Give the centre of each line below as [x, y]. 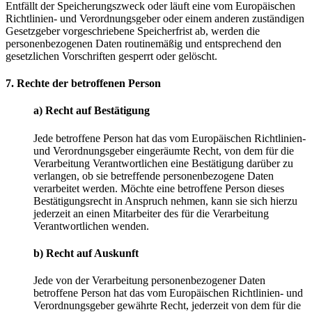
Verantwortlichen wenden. [91, 226]
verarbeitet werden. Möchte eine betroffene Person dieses [159, 188]
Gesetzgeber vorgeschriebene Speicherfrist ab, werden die [133, 31]
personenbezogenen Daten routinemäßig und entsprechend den [143, 43]
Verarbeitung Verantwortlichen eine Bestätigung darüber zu [163, 163]
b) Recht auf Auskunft [86, 253]
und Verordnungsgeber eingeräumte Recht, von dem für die [164, 150]
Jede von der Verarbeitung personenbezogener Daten [149, 281]
